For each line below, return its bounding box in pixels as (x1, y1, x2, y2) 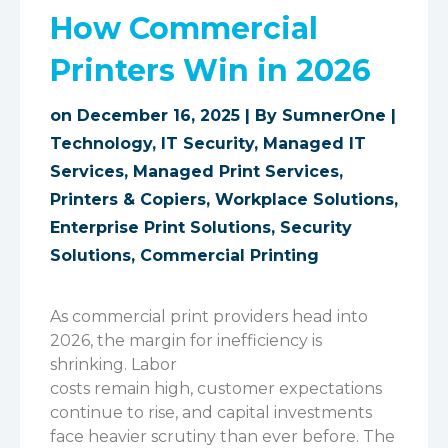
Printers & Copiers (50, 190, 206, 209)
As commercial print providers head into (50, 307, 368, 326)
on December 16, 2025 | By (50, 106, 282, 125)
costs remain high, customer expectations (50, 379, 382, 398)
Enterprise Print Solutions (50, 218, 271, 237)
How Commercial (50, 10, 318, 47)
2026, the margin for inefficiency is (50, 331, 322, 350)
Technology (50, 134, 152, 153)
